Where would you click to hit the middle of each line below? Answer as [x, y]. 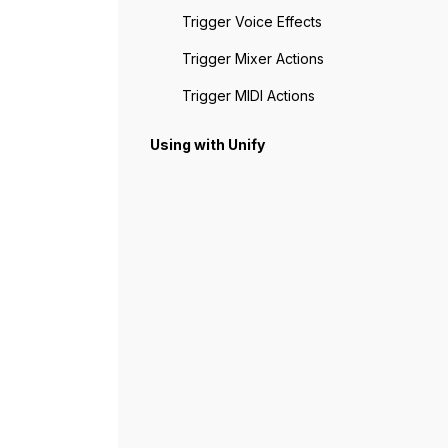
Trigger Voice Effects [252, 21]
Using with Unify [207, 144]
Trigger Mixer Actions [253, 58]
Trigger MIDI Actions [248, 95]
